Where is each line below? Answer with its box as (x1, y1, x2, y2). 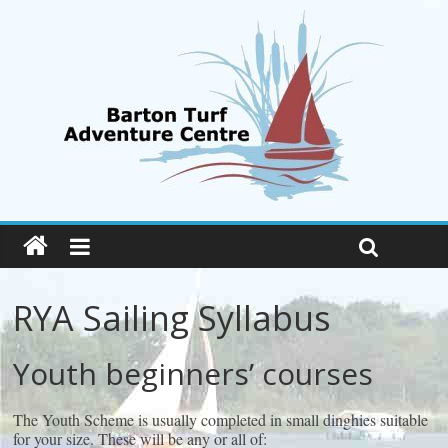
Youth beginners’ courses (13, 353, 374, 394)
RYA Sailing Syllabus (13, 295, 332, 341)
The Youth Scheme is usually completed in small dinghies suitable (13, 409, 429, 430)
